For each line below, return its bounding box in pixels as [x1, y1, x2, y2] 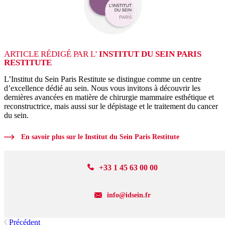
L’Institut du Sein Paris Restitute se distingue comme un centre [4, 75, 201, 84]
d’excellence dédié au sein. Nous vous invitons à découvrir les [4, 84, 200, 93]
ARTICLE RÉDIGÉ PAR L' [4, 49, 99, 59]
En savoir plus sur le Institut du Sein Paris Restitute [21, 133, 179, 141]
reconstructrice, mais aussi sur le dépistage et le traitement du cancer [4, 102, 218, 111]
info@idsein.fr [107, 191, 151, 199]
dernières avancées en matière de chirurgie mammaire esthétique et [4, 93, 214, 102]
